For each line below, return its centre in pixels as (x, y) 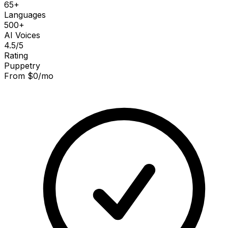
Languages (25, 15)
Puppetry (22, 65)
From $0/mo (29, 76)
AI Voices (22, 35)
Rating (16, 55)
